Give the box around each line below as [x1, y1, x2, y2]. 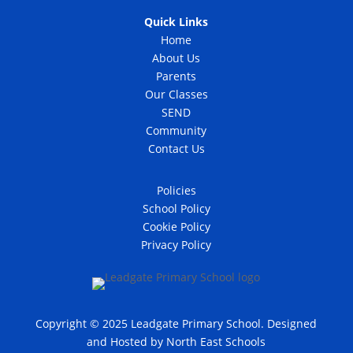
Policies [156, 183, 196, 198]
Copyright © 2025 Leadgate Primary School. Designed [35, 316, 318, 331]
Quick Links [144, 14, 209, 29]
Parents [156, 69, 197, 84]
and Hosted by [87, 334, 167, 349]
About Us [152, 50, 201, 65]
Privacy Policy [141, 237, 212, 252]
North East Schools [166, 334, 266, 349]
